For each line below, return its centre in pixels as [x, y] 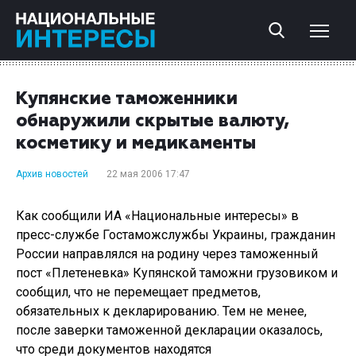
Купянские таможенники [127, 99]
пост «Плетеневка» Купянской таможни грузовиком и [177, 273]
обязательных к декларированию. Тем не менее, [161, 311]
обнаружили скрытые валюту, [153, 122]
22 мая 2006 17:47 [148, 174]
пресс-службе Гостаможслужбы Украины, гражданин [176, 235]
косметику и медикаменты [136, 144]
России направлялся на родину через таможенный [167, 254]
